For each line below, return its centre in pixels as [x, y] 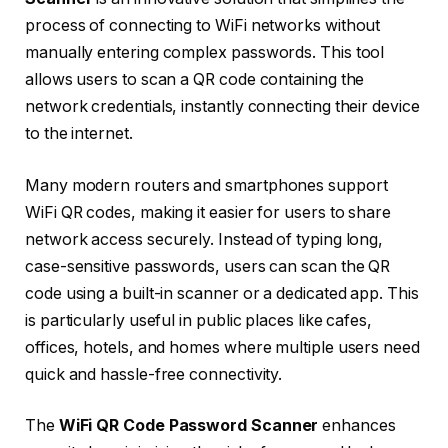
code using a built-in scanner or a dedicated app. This [222, 293]
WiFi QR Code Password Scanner [188, 426]
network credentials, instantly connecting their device [222, 107]
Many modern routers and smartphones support [206, 185]
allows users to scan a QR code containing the [195, 80]
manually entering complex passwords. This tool [205, 53]
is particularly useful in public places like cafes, [198, 320]
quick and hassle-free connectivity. [154, 374]
